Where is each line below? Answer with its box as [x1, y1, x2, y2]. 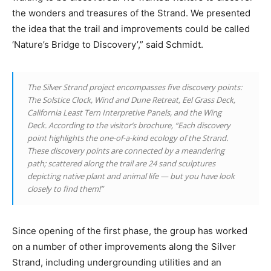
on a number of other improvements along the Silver [12, 241, 236, 253]
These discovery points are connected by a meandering [27, 145, 224, 157]
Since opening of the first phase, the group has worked [12, 225, 247, 237]
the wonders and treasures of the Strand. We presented [12, 7, 250, 19]
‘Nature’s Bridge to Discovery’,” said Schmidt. [12, 39, 203, 51]
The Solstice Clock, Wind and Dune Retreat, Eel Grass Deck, [27, 94, 235, 106]
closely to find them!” [27, 183, 103, 195]
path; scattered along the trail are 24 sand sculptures [27, 158, 215, 169]
